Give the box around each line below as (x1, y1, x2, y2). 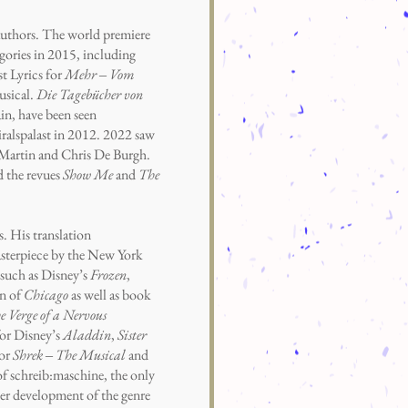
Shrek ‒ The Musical (13, 345, 128, 364)
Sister (117, 325, 147, 344)
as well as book (71, 285, 151, 304)
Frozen (90, 265, 127, 284)
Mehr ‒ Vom (65, 65, 135, 84)
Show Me (63, 165, 116, 184)
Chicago (24, 285, 71, 304)
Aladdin (63, 325, 111, 344)
